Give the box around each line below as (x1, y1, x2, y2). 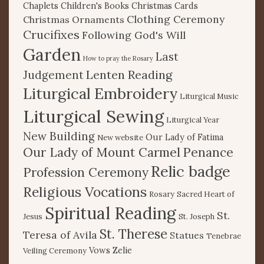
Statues (170, 229, 204, 241)
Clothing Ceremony (127, 12, 225, 26)
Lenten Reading (86, 67, 172, 82)
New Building (23, 128, 95, 143)
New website (97, 132, 143, 143)
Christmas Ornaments (23, 13, 124, 25)
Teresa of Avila (23, 227, 97, 242)
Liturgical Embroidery (23, 83, 177, 103)
